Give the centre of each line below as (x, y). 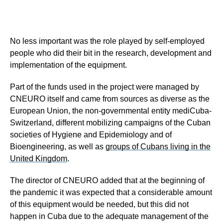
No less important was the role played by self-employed (107, 41)
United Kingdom (39, 158)
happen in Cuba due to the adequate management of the (109, 216)
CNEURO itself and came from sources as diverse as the (110, 99)
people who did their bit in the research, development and (111, 53)
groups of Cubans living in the (158, 146)
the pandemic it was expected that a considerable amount (111, 192)
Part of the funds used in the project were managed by (105, 87)
